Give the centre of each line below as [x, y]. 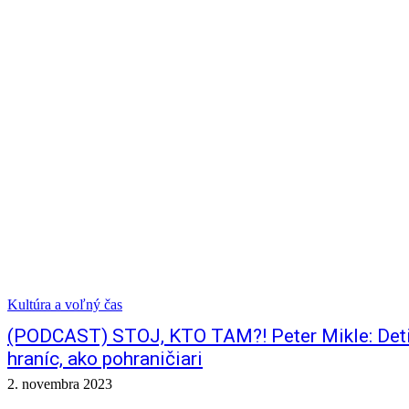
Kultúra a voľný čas [65, 304]
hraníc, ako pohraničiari [105, 359]
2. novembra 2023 [60, 384]
